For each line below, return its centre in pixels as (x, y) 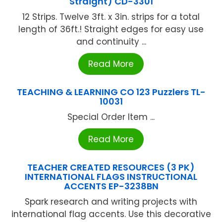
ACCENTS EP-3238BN (111, 186)
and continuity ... (111, 42)
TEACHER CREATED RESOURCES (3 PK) (111, 167)
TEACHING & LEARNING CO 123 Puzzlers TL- (111, 92)
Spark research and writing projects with (111, 202)
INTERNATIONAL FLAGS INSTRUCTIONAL (111, 177)
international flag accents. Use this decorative (111, 214)
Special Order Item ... (111, 117)
